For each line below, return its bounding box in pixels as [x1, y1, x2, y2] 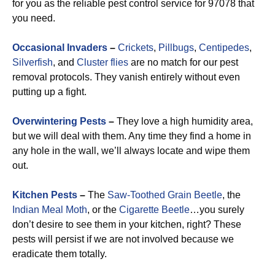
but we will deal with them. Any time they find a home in [12, 131, 251, 141]
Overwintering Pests [12, 116, 106, 126]
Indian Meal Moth [12, 204, 87, 215]
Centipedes [199, 42, 249, 53]
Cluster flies [77, 57, 128, 68]
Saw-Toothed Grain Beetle [107, 190, 222, 200]
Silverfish [12, 57, 53, 68]
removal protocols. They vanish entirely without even [12, 72, 240, 82]
